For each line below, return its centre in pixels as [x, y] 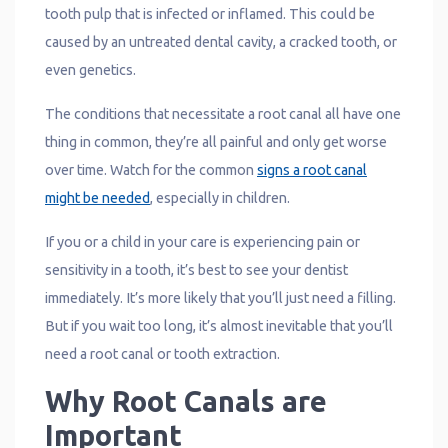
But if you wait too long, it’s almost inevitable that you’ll [219, 325]
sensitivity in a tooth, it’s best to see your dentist [196, 269]
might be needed [97, 197]
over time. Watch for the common [151, 169]
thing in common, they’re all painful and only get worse [216, 141]
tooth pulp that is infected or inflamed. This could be [210, 13]
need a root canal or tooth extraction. [162, 353]
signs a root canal [312, 169]
